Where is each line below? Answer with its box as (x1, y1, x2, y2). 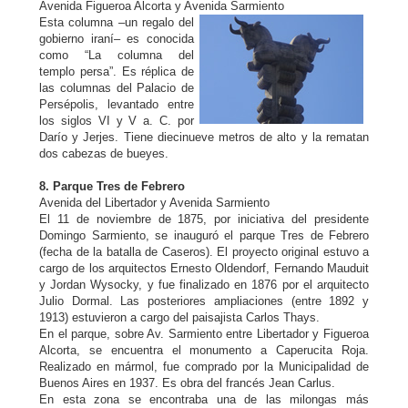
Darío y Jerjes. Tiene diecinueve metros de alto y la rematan (39, 130, 369, 144)
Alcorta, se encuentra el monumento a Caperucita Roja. (39, 343, 369, 357)
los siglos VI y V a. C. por (39, 114, 194, 127)
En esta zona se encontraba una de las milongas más (39, 393, 369, 406)
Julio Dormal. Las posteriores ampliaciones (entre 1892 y (39, 294, 369, 308)
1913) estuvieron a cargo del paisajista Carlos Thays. (39, 311, 320, 324)
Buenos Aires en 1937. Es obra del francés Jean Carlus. (39, 376, 335, 390)
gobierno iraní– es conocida (39, 32, 194, 46)
